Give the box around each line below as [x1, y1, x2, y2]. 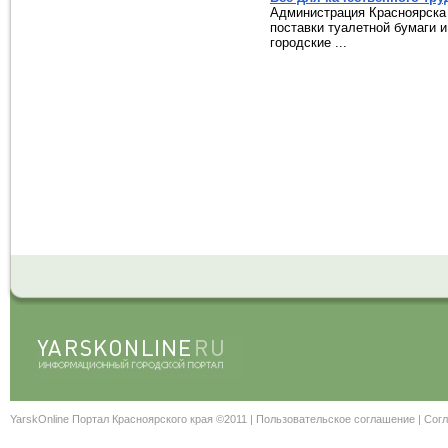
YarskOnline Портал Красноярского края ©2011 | [10, 413, 256, 425]
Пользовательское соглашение [256, 413, 415, 425]
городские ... [270, 35, 347, 50]
